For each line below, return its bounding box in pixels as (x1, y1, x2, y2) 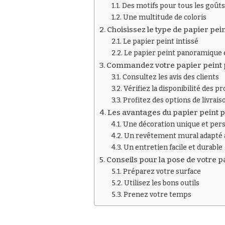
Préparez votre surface (123, 167, 201, 176)
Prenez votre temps (123, 190, 191, 199)
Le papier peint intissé (123, 37, 198, 46)
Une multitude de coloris (123, 13, 206, 22)
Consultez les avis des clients (122, 73, 219, 82)
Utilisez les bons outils (124, 179, 199, 188)
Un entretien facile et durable (123, 143, 222, 152)
